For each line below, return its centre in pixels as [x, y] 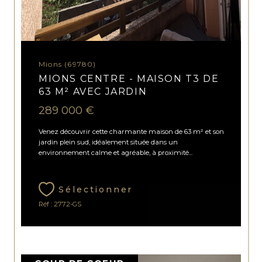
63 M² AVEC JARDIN [93, 91]
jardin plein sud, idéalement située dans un [108, 142]
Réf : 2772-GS [60, 204]
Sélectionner [96, 190]
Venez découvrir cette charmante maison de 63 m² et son [132, 132]
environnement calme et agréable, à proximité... [116, 153]
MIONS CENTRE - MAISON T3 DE [129, 78]
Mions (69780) [71, 64]
